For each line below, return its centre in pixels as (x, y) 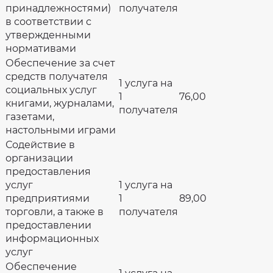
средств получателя (57, 76)
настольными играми (61, 130)
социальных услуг (51, 90)
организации (39, 158)
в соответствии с (48, 22)
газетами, (30, 117)
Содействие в (40, 145)
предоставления (48, 172)
